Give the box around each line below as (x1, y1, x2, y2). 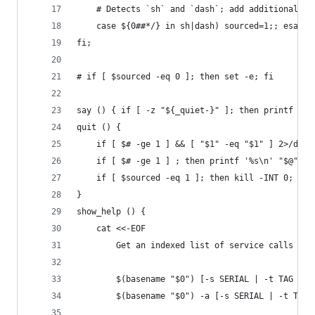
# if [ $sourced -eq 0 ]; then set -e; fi (77, 72, 274, 82)
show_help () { (77, 207, 146, 217)
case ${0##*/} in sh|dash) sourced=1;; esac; (96, 21, 308, 31)
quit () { (77, 122, 121, 132)
